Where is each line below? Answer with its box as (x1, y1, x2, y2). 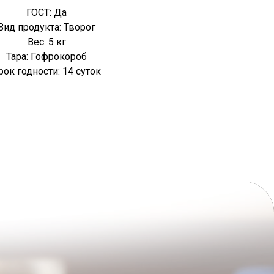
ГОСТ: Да (26, 7, 67, 19)
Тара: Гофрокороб (6, 51, 87, 63)
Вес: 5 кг (27, 36, 66, 48)
